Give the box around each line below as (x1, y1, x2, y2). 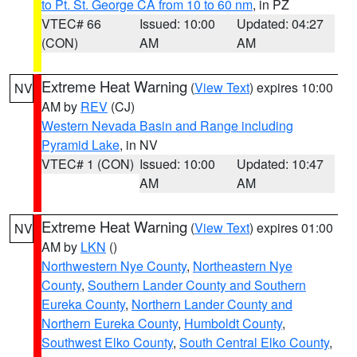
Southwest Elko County (41, 333, 173, 351)
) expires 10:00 (249, 78, 333, 96)
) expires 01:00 (249, 218, 333, 237)
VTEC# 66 (41, 14, 101, 33)
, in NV (120, 135, 158, 154)
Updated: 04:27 (237, 14, 324, 33)
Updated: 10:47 (237, 155, 324, 173)
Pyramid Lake (41, 135, 120, 154)
